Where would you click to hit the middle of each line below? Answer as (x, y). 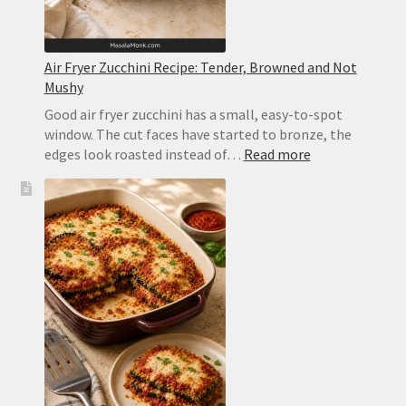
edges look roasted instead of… (144, 154)
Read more (277, 154)
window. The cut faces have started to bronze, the (198, 134)
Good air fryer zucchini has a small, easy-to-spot (193, 114)
